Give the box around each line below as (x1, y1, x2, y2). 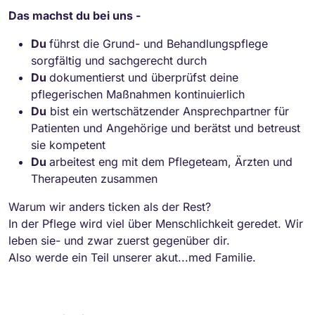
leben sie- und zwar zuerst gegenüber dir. (8, 233, 230, 247)
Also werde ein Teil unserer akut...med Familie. (8, 250, 256, 264)
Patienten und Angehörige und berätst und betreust (31, 120, 300, 135)
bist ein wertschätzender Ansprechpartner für (46, 103, 289, 118)
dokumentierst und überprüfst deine (49, 70, 238, 84)
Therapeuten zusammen (31, 171, 157, 186)
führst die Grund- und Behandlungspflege (49, 36, 268, 51)
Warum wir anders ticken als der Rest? (8, 199, 211, 214)
